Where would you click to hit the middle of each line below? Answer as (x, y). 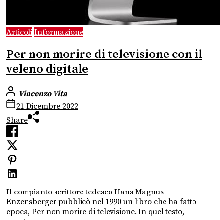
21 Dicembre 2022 (47, 106)
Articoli (19, 32)
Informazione (59, 32)
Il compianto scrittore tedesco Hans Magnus (85, 192)
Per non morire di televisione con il (104, 54)
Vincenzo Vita (42, 94)
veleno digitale (47, 69)
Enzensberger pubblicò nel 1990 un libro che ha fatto (101, 202)
